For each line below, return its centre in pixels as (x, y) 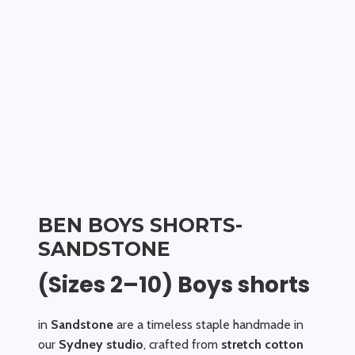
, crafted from (182, 344)
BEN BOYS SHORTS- (140, 225)
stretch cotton (262, 344)
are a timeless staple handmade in (208, 324)
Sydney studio (101, 344)
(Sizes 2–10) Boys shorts (174, 285)
